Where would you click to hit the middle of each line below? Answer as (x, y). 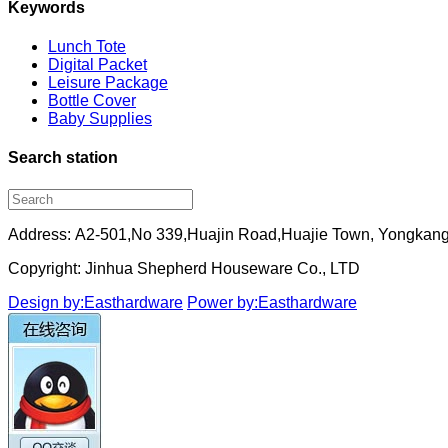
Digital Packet (97, 65)
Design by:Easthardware (95, 302)
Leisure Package (108, 83)
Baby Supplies (100, 119)
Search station (63, 158)
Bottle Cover (92, 101)
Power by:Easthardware (272, 302)
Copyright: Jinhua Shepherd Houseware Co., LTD (184, 268)
